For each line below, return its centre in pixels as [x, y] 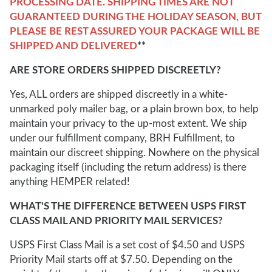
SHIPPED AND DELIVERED [73, 46]
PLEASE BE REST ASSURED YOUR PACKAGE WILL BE [135, 31]
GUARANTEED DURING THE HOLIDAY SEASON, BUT [135, 17]
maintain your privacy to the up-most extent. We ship [128, 124]
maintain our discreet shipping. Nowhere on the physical [134, 153]
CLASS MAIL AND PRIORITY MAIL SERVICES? [116, 221]
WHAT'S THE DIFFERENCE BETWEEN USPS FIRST [127, 206]
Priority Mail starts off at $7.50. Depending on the [121, 260]
